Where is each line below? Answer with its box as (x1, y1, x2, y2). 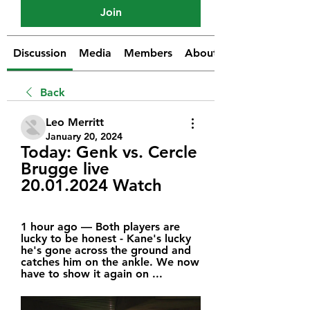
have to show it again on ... (21, 266, 163, 280)
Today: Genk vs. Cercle (21, 141, 197, 162)
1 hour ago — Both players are (21, 219, 180, 233)
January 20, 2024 (46, 129, 122, 143)
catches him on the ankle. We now (21, 255, 199, 268)
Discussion (13, 46, 66, 60)
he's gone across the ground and (21, 243, 191, 257)
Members (124, 46, 172, 60)
